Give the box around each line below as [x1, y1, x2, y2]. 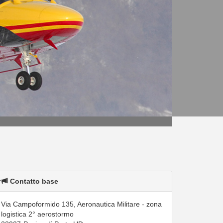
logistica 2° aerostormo [1, 210, 74, 218]
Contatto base [10, 177, 58, 185]
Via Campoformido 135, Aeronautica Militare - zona [1, 200, 162, 208]
